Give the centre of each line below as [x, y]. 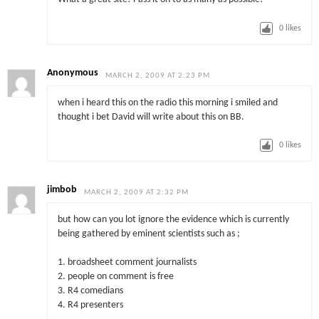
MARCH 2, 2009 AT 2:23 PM [158, 76]
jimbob [62, 190]
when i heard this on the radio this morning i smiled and [167, 103]
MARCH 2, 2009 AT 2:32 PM [137, 193]
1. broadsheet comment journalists [127, 263]
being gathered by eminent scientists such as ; [148, 234]
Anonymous [73, 73]
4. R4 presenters [90, 305]
